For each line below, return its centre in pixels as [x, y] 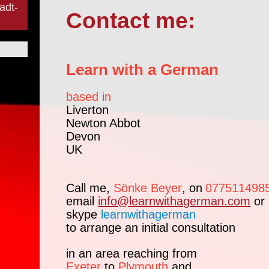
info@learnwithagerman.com [174, 201]
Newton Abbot [104, 123]
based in [89, 97]
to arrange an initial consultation [151, 228]
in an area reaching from [132, 254]
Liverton [88, 110]
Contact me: [131, 21]
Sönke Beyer [148, 188]
